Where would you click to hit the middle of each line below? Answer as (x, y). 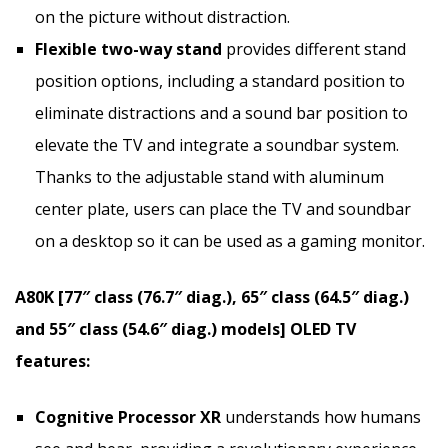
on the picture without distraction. (162, 16)
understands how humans (321, 416)
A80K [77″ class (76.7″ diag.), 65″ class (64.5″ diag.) (212, 296)
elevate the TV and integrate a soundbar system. (217, 144)
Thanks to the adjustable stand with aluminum (209, 176)
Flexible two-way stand (128, 48)
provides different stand (314, 48)
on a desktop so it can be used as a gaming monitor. (230, 240)
